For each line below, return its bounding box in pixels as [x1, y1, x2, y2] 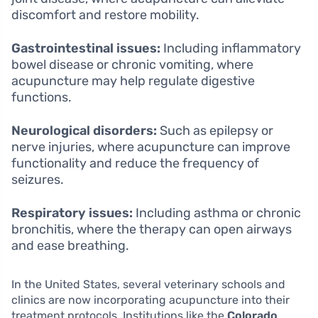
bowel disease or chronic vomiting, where [11, 57, 253, 73]
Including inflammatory [160, 40, 301, 57]
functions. [11, 89, 72, 106]
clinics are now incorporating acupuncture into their [11, 293, 290, 307]
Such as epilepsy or [157, 123, 273, 139]
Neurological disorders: [11, 123, 157, 139]
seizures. [11, 172, 64, 188]
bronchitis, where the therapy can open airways [11, 221, 292, 238]
